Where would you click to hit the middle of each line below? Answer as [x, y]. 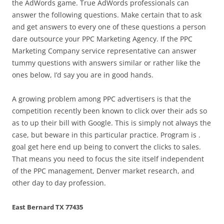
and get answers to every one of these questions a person [109, 27]
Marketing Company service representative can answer [104, 51]
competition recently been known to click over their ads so [109, 111]
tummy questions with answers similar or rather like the [106, 63]
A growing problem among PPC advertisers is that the [101, 99]
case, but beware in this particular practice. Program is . [106, 135]
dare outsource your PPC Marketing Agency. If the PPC [102, 39]
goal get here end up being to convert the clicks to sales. [106, 147]
